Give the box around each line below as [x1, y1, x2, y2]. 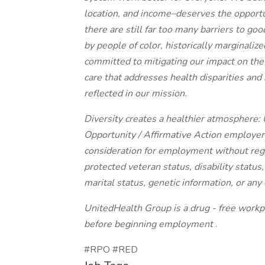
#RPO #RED [84, 243, 138, 256]
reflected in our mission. [84, 87, 187, 100]
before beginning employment [84, 218, 215, 231]
